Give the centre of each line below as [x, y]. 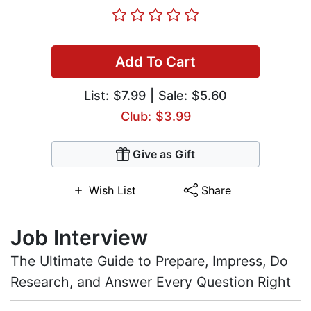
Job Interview [79, 238]
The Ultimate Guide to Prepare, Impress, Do [149, 261]
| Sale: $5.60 [186, 96]
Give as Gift [164, 154]
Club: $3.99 [155, 117]
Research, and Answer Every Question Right [151, 282]
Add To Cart [155, 62]
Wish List [112, 191]
